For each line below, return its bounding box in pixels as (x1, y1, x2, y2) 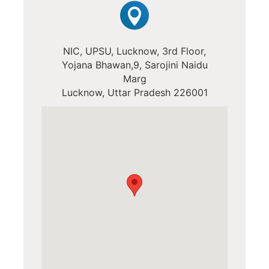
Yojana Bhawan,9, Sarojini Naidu (61, 59, 208, 71)
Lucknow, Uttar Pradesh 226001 (61, 86, 208, 99)
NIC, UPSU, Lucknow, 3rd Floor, (63, 45, 206, 58)
